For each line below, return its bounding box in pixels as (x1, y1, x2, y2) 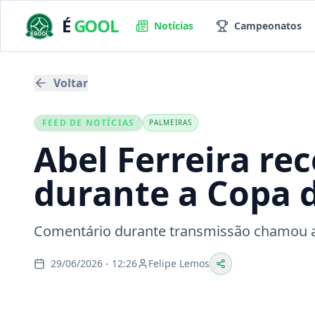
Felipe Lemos (148, 257, 210, 270)
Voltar (53, 75, 88, 91)
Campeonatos (233, 19, 302, 32)
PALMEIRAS (149, 117, 193, 127)
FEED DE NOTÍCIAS (42, 116, 135, 129)
